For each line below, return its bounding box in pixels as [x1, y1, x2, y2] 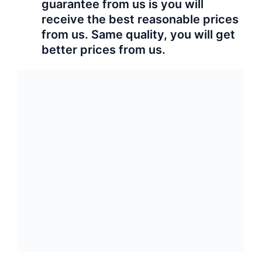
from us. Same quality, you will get [42, 27, 236, 42]
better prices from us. [42, 43, 166, 57]
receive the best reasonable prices [42, 12, 239, 27]
